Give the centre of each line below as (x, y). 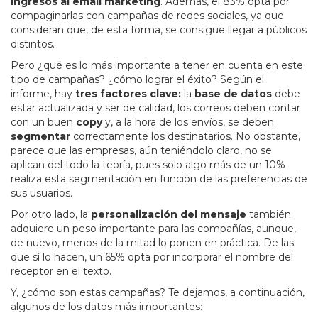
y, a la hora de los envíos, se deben (188, 122)
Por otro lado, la (51, 214)
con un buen (43, 122)
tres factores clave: (128, 93)
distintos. (33, 44)
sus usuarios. (42, 193)
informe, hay (43, 93)
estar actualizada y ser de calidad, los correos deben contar (155, 108)
